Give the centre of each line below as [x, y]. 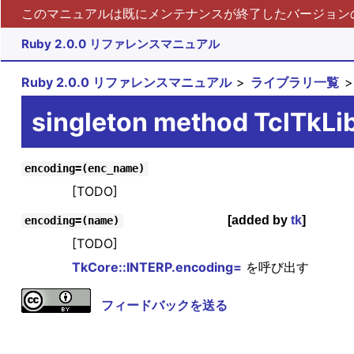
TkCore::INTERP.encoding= [156, 267]
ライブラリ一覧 [295, 83]
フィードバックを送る [164, 305]
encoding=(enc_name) [85, 169]
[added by [259, 220]
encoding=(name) [72, 221]
